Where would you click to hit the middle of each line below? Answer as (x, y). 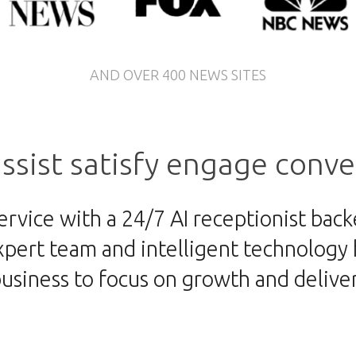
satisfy (118, 163)
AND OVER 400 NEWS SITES (178, 74)
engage (220, 163)
